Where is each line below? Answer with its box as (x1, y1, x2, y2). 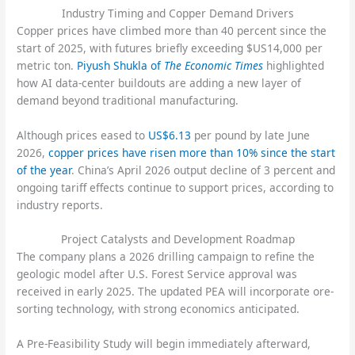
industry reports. (17, 197, 104, 212)
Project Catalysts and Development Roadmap (60, 231, 295, 247)
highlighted (263, 57, 325, 73)
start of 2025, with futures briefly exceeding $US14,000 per (17, 40, 323, 55)
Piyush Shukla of (77, 57, 165, 73)
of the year (17, 162, 72, 177)
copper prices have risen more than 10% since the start (48, 144, 336, 160)
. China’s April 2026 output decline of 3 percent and (71, 162, 336, 177)
